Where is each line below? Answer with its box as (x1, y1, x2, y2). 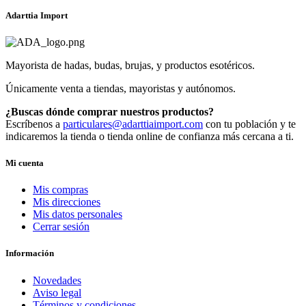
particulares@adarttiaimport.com (63, 117, 203, 130)
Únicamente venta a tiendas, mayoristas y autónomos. (5, 82, 236, 94)
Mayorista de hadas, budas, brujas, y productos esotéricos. (5, 59, 255, 71)
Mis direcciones (33, 196, 100, 208)
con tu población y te (203, 117, 296, 130)
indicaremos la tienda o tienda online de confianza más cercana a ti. (5, 130, 294, 142)
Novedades (33, 274, 81, 286)
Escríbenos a (5, 117, 63, 130)
